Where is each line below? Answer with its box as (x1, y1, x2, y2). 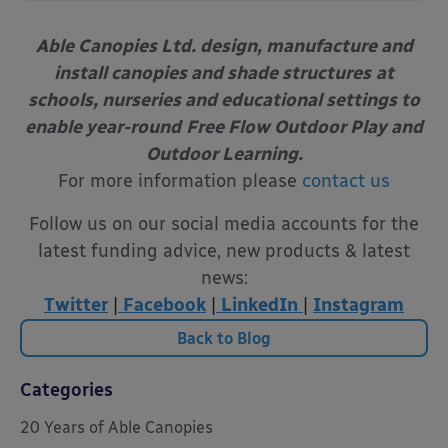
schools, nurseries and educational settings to (28, 88, 420, 111)
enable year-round (25, 115, 181, 138)
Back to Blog (177, 328, 271, 348)
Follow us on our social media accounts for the (29, 212, 419, 235)
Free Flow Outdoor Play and (186, 115, 423, 138)
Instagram (313, 293, 404, 316)
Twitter (44, 293, 108, 316)
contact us (302, 169, 390, 192)
